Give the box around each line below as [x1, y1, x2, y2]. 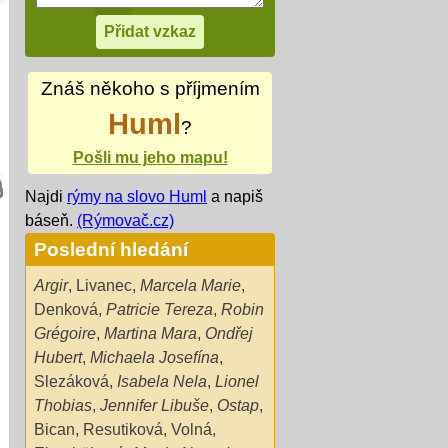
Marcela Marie [140, 276, 241, 294]
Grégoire [34, 324, 96, 342]
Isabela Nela [117, 372, 207, 390]
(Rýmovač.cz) [77, 211, 174, 229]
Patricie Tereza [106, 300, 213, 318]
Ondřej [205, 324, 253, 342]
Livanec [76, 276, 132, 294]
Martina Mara [104, 324, 197, 342]
